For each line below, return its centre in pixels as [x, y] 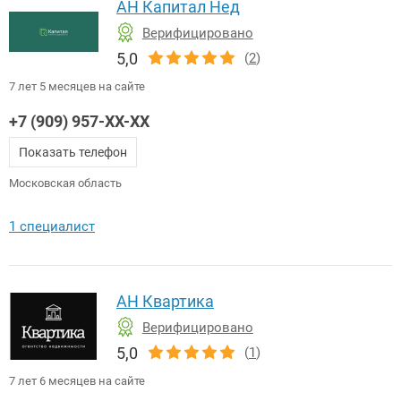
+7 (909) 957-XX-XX [79, 121]
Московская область [65, 183]
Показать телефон [73, 152]
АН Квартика [165, 301]
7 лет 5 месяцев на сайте [77, 86]
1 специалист [52, 226]
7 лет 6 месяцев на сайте [77, 380]
